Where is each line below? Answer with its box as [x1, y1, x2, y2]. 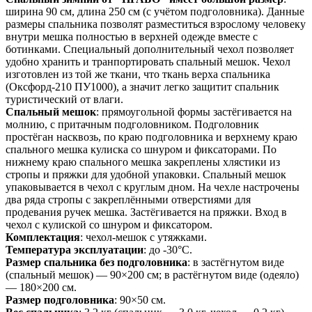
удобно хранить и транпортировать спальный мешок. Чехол [6, 55, 290, 68]
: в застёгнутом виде [187, 256, 284, 268]
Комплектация [6, 231, 80, 243]
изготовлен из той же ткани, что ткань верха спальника [6, 68, 270, 80]
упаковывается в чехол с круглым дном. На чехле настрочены [6, 180, 299, 193]
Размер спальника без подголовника [6, 256, 187, 268]
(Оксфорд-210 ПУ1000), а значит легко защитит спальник [6, 80, 279, 93]
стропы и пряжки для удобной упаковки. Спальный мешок [6, 168, 286, 180]
